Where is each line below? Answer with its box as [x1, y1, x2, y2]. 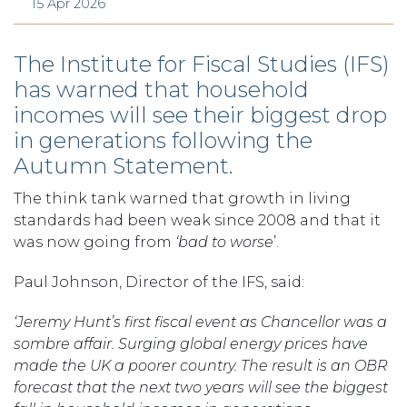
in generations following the [14, 126, 313, 154]
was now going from [14, 233, 175, 251]
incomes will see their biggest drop [14, 101, 387, 128]
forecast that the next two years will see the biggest [14, 378, 388, 396]
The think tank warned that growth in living [14, 189, 351, 207]
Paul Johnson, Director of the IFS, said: [14, 273, 304, 291]
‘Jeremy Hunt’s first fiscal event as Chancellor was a [14, 313, 387, 331]
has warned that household [14, 75, 309, 103]
